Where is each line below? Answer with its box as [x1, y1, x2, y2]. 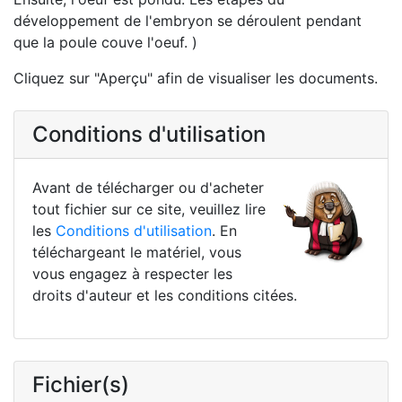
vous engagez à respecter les [32, 264, 232, 283]
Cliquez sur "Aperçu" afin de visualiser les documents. [13, 68, 378, 87]
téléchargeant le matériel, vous [32, 242, 241, 261]
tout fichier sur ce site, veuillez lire [32, 199, 266, 218]
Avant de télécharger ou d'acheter [32, 178, 264, 197]
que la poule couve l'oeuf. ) [13, 32, 197, 51]
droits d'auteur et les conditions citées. [32, 285, 297, 304]
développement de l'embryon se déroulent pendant [13, 11, 362, 30]
